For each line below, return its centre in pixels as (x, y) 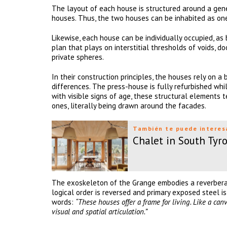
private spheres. (78, 57)
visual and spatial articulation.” (100, 212)
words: (64, 202)
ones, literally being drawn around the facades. (129, 106)
